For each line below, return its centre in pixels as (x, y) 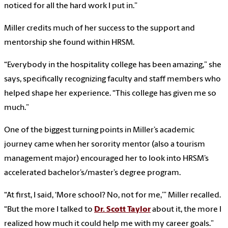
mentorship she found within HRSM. (69, 42)
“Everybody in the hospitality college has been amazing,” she (113, 65)
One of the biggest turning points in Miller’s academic (99, 130)
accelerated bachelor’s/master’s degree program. (92, 173)
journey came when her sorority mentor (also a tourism (105, 144)
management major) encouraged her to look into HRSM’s (106, 159)
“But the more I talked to (49, 209)
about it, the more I (186, 209)
